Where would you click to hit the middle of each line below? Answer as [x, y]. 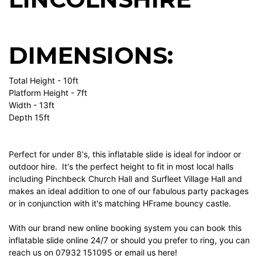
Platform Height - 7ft [48, 93]
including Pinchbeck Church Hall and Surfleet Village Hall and [125, 179]
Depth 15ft [29, 118]
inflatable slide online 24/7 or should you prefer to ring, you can [129, 240]
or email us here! [145, 253]
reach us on [32, 253]
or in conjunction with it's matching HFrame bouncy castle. [120, 204]
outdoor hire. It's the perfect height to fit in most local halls [121, 167]
